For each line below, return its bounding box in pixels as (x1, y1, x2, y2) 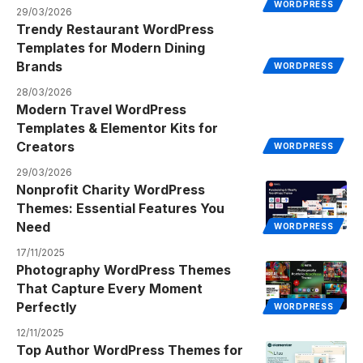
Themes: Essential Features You (16, 199, 224, 216)
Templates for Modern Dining (16, 39, 205, 56)
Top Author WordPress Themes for (16, 341, 243, 358)
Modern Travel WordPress (16, 100, 186, 117)
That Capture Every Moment (16, 280, 203, 297)
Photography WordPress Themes (16, 261, 231, 278)
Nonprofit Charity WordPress (16, 181, 205, 198)
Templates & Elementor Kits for (16, 119, 218, 136)
